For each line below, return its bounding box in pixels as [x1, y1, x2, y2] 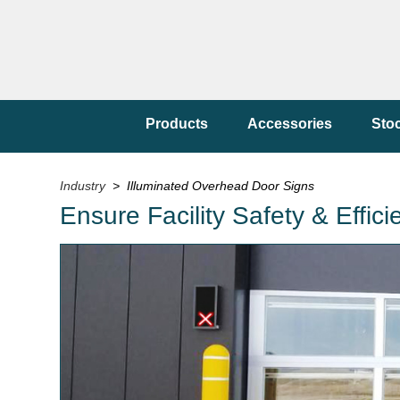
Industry [60, 179, 106, 193]
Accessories [247, 116, 332, 131]
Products [146, 116, 208, 131]
